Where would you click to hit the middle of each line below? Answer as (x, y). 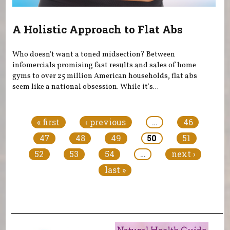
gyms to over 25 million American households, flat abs (105, 76)
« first (49, 122)
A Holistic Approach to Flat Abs (98, 29)
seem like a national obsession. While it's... (86, 87)
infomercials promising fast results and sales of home (104, 65)
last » (115, 170)
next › (183, 154)
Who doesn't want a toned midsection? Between (94, 55)
